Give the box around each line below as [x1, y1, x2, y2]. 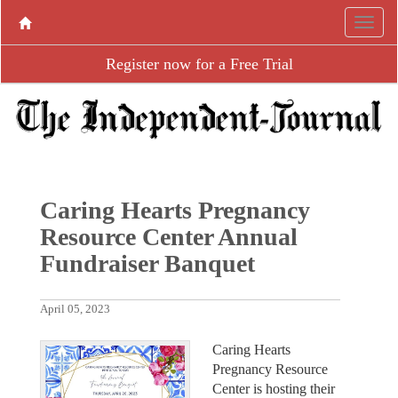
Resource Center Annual [39, 222, 298, 251]
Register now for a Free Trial [105, 55, 293, 73]
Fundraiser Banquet [39, 249, 255, 277]
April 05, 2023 [39, 302, 110, 315]
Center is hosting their [212, 380, 335, 396]
